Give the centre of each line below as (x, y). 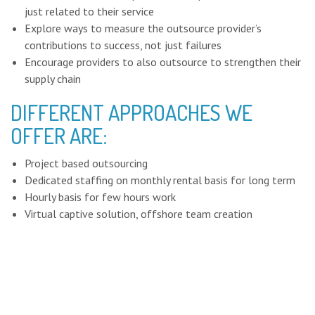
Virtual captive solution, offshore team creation (139, 213)
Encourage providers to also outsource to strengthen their (163, 62)
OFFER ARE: (59, 135)
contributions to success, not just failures (123, 45)
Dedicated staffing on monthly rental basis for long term (160, 180)
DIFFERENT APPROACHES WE (131, 112)
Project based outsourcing (86, 163)
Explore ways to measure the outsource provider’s (143, 28)
